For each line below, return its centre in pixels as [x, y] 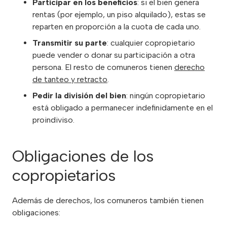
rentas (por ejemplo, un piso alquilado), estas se [119, 15]
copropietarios [64, 176]
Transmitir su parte [70, 43]
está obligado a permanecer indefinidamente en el [123, 108]
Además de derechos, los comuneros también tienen [108, 201]
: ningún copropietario [166, 96]
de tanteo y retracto [70, 80]
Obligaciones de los [83, 156]
